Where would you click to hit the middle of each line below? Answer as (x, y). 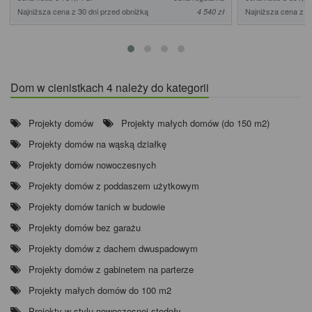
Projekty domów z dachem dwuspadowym (113, 248)
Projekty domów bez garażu (85, 227)
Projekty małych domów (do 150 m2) (195, 123)
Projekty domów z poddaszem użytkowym (114, 185)
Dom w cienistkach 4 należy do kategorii (110, 87)
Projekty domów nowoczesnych (92, 164)
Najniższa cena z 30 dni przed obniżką (83, 11)
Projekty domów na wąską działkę (97, 143)
